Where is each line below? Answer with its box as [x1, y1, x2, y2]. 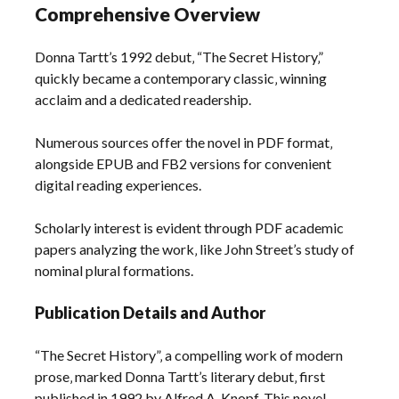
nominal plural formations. [35, 261, 194, 279]
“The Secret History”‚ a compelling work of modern [35, 346, 344, 363]
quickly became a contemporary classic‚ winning [35, 69, 328, 86]
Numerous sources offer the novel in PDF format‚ [35, 133, 333, 151]
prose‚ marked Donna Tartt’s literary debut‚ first [35, 367, 326, 385]
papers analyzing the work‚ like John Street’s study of [35, 240, 355, 257]
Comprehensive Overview [35, 2, 261, 25]
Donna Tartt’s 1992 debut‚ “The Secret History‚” [35, 47, 324, 65]
